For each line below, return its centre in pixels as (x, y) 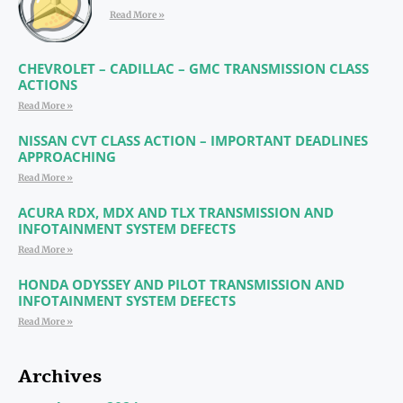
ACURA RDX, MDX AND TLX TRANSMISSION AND (176, 213)
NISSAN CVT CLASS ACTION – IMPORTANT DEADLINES (193, 141)
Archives (60, 377)
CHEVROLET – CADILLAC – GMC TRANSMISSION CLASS (193, 69)
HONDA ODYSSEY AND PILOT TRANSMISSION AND (181, 285)
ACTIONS (48, 85)
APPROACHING (67, 157)
